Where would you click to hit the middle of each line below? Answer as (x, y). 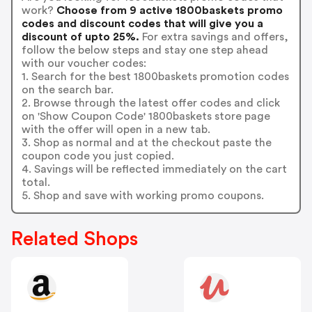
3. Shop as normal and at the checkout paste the (146, 142)
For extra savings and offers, (213, 37)
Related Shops (75, 239)
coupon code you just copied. (97, 156)
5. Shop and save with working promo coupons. (142, 195)
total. (36, 182)
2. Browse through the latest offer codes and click (150, 103)
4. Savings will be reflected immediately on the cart (154, 169)
